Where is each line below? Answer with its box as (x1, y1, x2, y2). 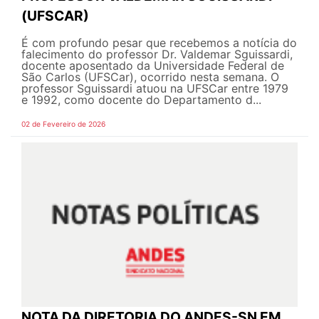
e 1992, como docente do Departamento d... (21, 93, 261, 108)
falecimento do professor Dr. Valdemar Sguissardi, (21, 47, 293, 62)
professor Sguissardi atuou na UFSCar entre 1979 (21, 81, 288, 96)
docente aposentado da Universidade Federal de (21, 58, 284, 73)
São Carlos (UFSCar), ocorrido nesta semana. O (21, 70, 279, 85)
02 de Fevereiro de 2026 (21, 120, 105, 129)
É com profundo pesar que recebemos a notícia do (21, 36, 297, 51)
